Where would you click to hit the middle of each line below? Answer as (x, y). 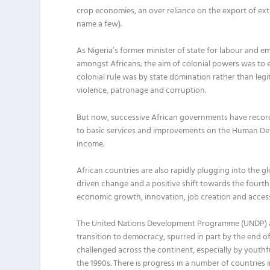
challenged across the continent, (137, 251)
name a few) (99, 24)
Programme (218, 224)
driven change (104, 184)
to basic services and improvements (142, 131)
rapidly (184, 171)
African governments (191, 118)
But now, (94, 118)
